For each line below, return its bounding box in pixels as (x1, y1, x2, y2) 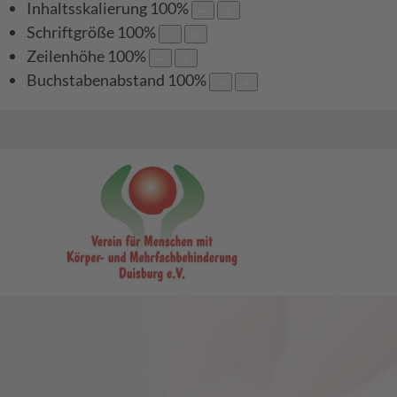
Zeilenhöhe (27, 46, 105, 66)
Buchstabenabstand (27, 70, 165, 90)
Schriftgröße (27, 22, 114, 43)
